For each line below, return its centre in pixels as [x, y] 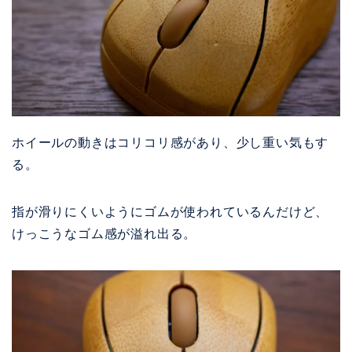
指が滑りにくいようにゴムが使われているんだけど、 [170, 211]
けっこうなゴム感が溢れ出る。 [104, 233]
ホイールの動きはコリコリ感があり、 [124, 142]
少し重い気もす [282, 142]
